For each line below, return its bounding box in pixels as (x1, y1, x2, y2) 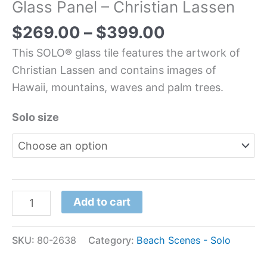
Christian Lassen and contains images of (12, 63, 216, 76)
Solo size (12, 110, 59, 123)
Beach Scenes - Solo (136, 234, 231, 246)
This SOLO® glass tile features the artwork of (12, 46, 240, 59)
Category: (88, 234, 136, 246)
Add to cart (73, 195, 131, 208)
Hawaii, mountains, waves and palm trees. (12, 80, 223, 94)
